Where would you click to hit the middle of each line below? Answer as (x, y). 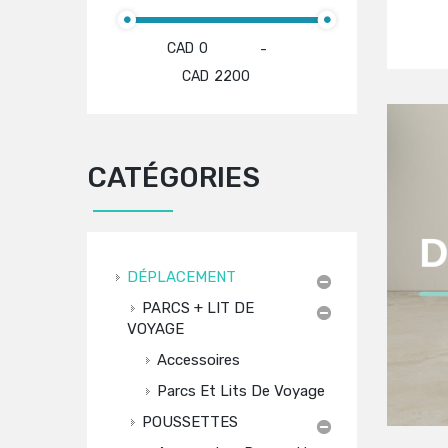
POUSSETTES (190, 422)
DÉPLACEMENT (181, 277)
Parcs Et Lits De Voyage (241, 391)
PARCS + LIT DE (198, 308)
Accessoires (198, 360)
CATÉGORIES (173, 177)
